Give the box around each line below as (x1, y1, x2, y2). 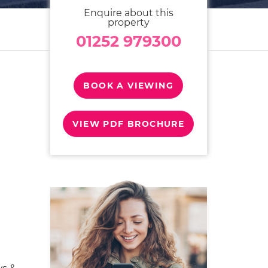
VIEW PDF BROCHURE (72, 118, 185, 129)
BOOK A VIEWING (83, 80, 174, 91)
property (107, 17, 150, 28)
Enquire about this (83, 7, 173, 19)
